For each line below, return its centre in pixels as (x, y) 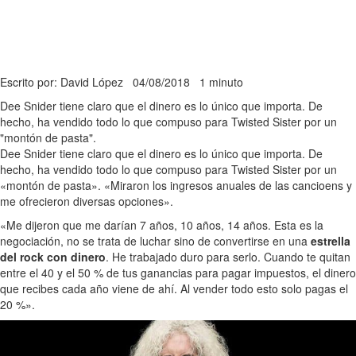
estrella (331, 240)
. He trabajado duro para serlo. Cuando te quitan (228, 256)
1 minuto (221, 81)
